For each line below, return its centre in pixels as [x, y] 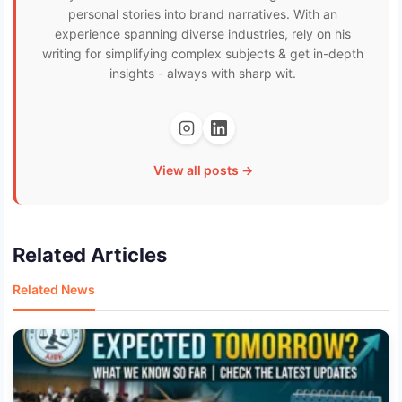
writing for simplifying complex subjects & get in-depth [203, 53]
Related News [54, 289]
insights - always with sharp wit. [203, 73]
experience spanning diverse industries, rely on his [203, 33]
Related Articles [90, 254]
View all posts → [203, 170]
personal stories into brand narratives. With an [203, 13]
